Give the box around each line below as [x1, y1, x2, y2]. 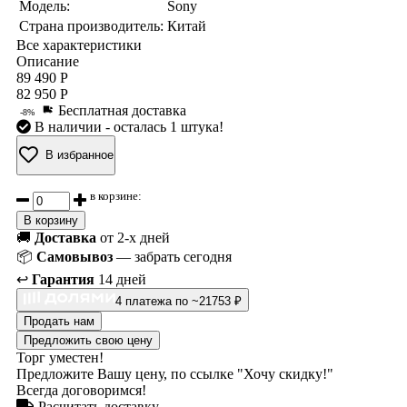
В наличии [35, 118, 105, 134]
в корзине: [90, 188, 142, 203]
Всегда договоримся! [16, 382, 146, 399]
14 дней [94, 272, 146, 288]
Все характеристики [16, 36, 142, 53]
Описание [16, 53, 79, 69]
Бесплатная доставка [55, 102, 186, 118]
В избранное [45, 148, 114, 163]
